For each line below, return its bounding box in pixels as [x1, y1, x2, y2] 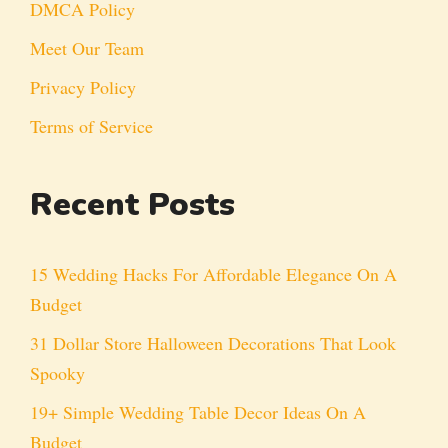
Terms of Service [30, 113, 153, 138]
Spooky [30, 360, 85, 385]
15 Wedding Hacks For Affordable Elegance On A [30, 261, 397, 286]
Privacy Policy [30, 74, 136, 99]
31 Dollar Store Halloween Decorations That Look [30, 330, 396, 355]
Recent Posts [30, 182, 235, 226]
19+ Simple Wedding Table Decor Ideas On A [30, 399, 366, 424]
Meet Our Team [30, 35, 144, 60]
